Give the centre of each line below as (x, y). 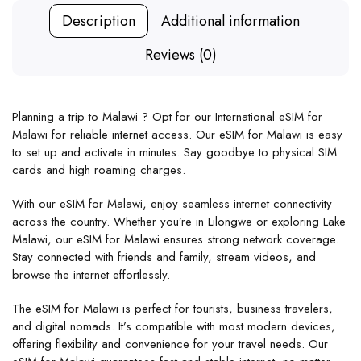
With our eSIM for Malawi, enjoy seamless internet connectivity (172, 203)
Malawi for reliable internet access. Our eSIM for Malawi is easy (177, 134)
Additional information (230, 21)
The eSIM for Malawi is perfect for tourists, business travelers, (172, 308)
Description (98, 21)
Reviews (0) (180, 54)
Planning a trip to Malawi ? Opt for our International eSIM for (167, 116)
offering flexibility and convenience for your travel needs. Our (170, 344)
